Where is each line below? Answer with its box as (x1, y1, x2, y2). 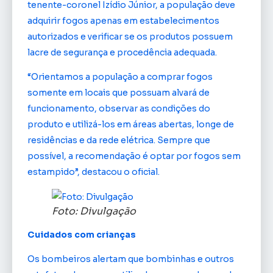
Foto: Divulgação (52, 204, 136, 218)
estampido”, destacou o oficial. (27, 166, 160, 178)
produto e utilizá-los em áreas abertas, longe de (27, 119, 234, 130)
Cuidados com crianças (27, 229, 136, 240)
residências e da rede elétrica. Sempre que (27, 135, 210, 146)
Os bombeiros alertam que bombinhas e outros (27, 253, 234, 265)
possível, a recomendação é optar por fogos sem (27, 151, 241, 162)
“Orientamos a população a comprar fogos (27, 71, 213, 83)
